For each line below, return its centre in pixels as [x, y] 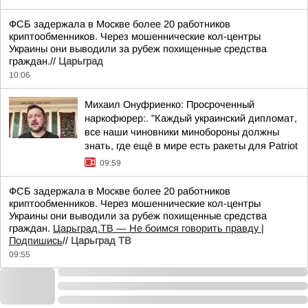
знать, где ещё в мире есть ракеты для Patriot [191, 146]
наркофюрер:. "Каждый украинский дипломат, [191, 118]
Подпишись [36, 241]
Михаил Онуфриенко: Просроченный [169, 104]
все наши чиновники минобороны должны [182, 132]
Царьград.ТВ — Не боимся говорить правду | [158, 228]
